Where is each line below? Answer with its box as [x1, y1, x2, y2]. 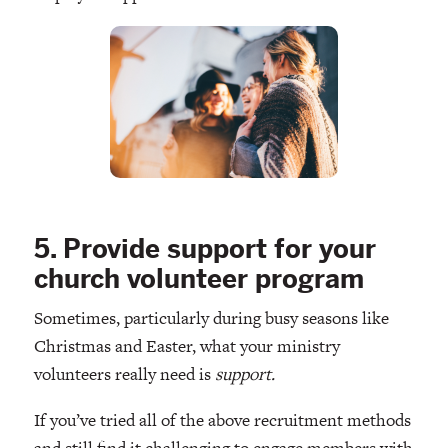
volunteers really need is [33, 361, 215, 386]
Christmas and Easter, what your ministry [33, 333, 340, 358]
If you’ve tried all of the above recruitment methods [33, 407, 411, 432]
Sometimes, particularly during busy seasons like [33, 305, 389, 330]
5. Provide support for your [33, 232, 376, 265]
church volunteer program [33, 262, 371, 295]
